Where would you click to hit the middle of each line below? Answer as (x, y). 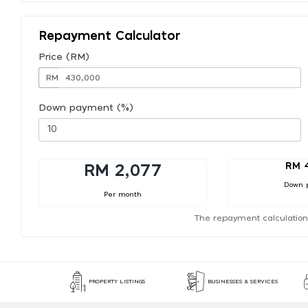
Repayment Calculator (110, 36)
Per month (122, 194)
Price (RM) (64, 57)
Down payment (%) (86, 108)
